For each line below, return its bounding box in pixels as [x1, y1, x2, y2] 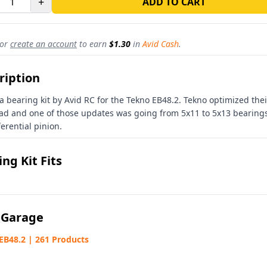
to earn [77, 38, 109, 49]
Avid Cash [142, 38, 179, 49]
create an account [10, 38, 77, 49]
